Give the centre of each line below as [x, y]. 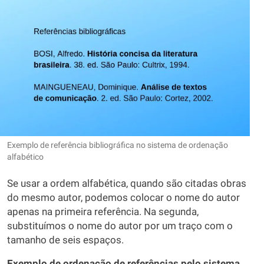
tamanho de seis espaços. [65, 240]
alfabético [25, 157]
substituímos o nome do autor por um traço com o [120, 226]
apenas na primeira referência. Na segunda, [103, 212]
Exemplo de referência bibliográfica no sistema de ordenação [118, 145]
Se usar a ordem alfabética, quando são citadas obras [127, 184]
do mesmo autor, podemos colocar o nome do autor [123, 198]
